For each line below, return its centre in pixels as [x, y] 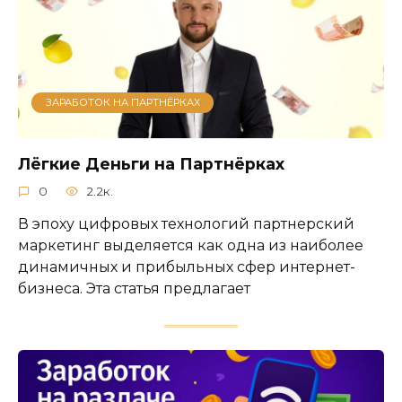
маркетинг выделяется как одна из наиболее [191, 245]
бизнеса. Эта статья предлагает [134, 288]
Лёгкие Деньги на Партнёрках [151, 163]
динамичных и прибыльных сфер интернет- [187, 267]
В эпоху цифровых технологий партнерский [186, 223]
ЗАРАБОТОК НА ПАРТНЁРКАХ [122, 103]
